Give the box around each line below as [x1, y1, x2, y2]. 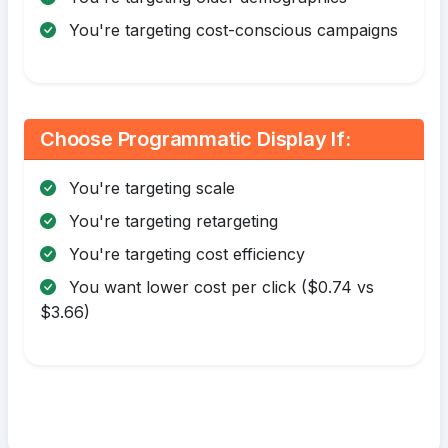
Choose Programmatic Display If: [40, 127, 351, 152]
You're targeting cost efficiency [64, 244, 305, 265]
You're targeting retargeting [64, 211, 278, 232]
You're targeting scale [64, 178, 235, 199]
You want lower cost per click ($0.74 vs [64, 277, 374, 298]
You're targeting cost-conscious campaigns [64, 20, 398, 41]
